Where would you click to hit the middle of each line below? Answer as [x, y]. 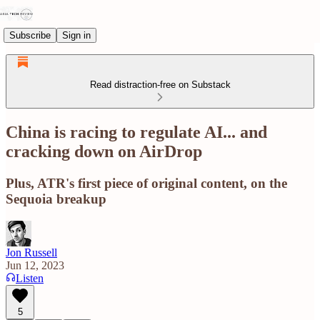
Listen [30, 278]
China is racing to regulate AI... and [136, 132]
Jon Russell [31, 252]
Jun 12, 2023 [35, 265]
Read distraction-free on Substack [160, 85]
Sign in [76, 35]
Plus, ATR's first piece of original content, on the [146, 183]
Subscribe [30, 35]
